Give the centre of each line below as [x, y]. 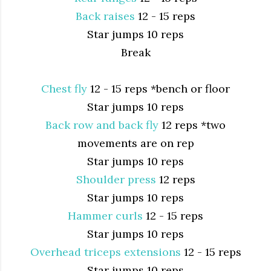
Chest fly [64, 88]
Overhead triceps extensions [105, 252]
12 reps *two [192, 125]
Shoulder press [116, 179]
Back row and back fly [102, 125]
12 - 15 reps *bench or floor [158, 88]
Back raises [105, 16]
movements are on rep [135, 143]
